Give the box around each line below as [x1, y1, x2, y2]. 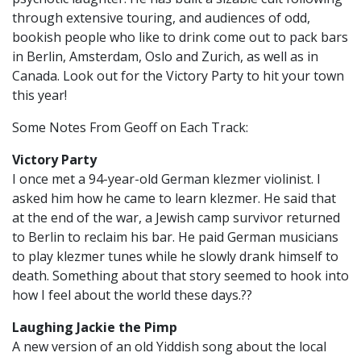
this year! [12, 86, 67, 105]
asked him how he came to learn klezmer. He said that [12, 189, 336, 208]
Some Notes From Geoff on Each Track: [12, 118, 248, 137]
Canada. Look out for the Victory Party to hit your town [12, 67, 344, 85]
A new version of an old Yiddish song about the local [12, 338, 326, 356]
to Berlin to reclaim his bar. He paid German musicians [12, 228, 338, 247]
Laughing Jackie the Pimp [12, 318, 177, 337]
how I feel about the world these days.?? [12, 286, 252, 305]
